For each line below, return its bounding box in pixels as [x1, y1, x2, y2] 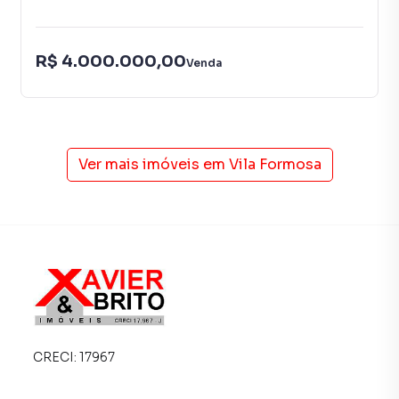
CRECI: [33, 349, 79, 365]
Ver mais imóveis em [77, 155, 225, 174]
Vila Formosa [228, 155, 322, 174]
